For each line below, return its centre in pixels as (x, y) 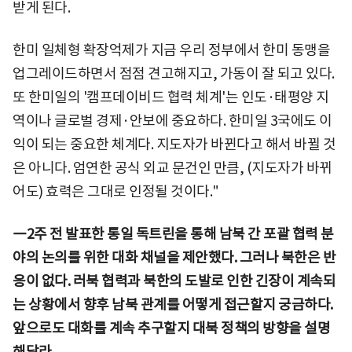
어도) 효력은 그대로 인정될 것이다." (116, 191)
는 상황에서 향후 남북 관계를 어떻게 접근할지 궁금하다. (173, 304)
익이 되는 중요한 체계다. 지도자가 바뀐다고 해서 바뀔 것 (174, 144)
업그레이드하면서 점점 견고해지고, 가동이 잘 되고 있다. (174, 73)
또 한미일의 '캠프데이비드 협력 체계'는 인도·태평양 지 (171, 97)
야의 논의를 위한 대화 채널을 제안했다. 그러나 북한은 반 (174, 257)
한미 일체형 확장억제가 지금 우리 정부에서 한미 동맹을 (171, 49)
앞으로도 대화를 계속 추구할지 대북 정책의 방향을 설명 (171, 328)
